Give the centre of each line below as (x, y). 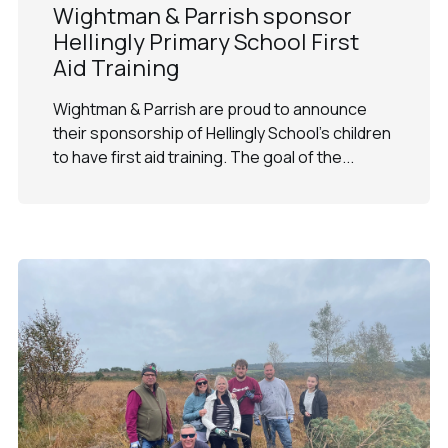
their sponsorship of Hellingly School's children (221, 132)
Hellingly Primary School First (205, 41)
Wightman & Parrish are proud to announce (209, 108)
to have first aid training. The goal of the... (203, 156)
